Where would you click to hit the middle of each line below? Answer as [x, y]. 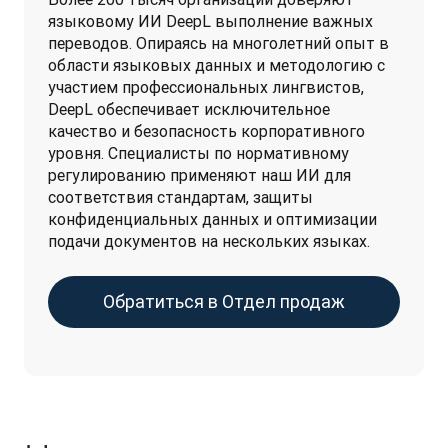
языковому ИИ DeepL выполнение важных [210, 21]
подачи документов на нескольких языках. [211, 241]
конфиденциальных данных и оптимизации [212, 219]
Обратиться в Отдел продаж [224, 301]
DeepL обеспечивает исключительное [189, 109]
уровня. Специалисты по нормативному [198, 153]
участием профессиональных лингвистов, [206, 87]
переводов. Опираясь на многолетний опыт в [218, 43]
